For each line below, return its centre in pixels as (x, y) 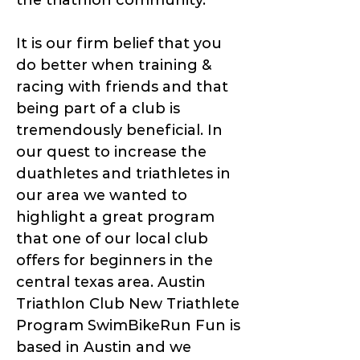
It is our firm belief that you (119, 44)
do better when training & (114, 65)
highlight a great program (115, 217)
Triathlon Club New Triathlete (128, 304)
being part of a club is (98, 109)
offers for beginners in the (115, 261)
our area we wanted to (102, 196)
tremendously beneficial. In (119, 131)
